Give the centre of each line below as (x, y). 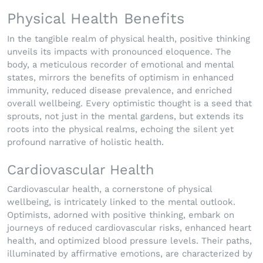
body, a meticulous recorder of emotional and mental (120, 65)
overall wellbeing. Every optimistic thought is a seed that (129, 104)
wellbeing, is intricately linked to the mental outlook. (121, 202)
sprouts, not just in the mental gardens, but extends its (125, 117)
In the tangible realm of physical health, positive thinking (129, 39)
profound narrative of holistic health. (85, 142)
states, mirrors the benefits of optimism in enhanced (120, 78)
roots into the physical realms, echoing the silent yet (120, 129)
